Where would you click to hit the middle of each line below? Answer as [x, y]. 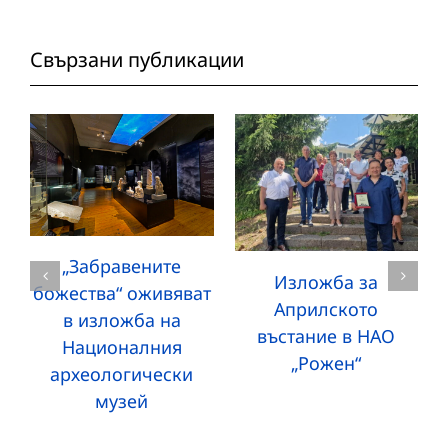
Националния [121, 347]
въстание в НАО [326, 335]
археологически [122, 374]
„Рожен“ [326, 362]
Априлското [326, 308]
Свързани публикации [137, 59]
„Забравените [122, 266]
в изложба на [121, 320]
